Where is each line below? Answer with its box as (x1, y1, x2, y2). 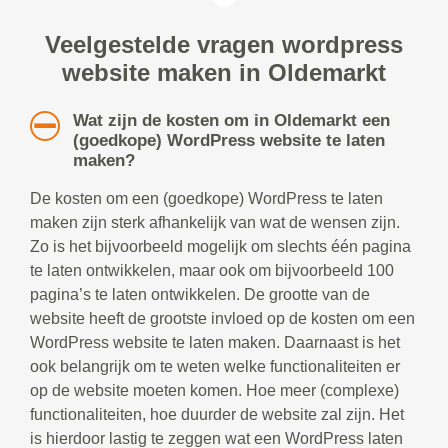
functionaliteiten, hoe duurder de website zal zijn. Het (30, 406, 404, 424)
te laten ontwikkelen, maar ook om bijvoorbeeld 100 (30, 262, 394, 280)
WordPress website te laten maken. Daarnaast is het (30, 334, 400, 352)
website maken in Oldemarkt (62, 59, 386, 87)
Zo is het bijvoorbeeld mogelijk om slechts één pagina (30, 238, 411, 256)
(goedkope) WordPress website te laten (72, 131, 385, 151)
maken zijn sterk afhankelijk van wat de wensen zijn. (30, 214, 400, 232)
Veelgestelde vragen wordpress (45, 31, 403, 59)
